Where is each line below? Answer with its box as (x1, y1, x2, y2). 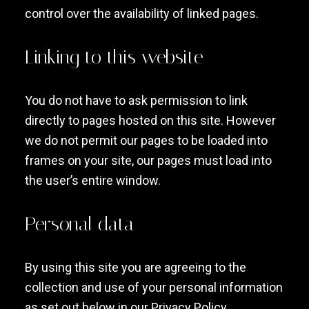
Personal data (24, 212, 134, 235)
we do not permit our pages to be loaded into (24, 133, 268, 148)
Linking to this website (24, 46, 203, 68)
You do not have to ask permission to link (24, 93, 248, 108)
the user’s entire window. (24, 173, 161, 188)
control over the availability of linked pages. (24, 6, 259, 21)
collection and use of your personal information (24, 280, 283, 295)
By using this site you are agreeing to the (24, 260, 246, 275)
